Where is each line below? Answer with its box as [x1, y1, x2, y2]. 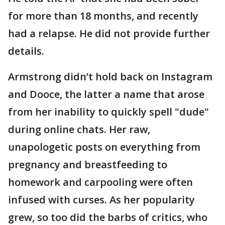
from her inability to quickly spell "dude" [8, 105, 209, 119]
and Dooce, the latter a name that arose [8, 87, 204, 101]
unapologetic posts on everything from [8, 140, 200, 154]
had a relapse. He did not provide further [8, 27, 210, 41]
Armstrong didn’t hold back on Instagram [8, 70, 212, 84]
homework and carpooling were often [8, 175, 193, 189]
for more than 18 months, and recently [8, 9, 198, 23]
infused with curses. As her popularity [8, 193, 195, 207]
